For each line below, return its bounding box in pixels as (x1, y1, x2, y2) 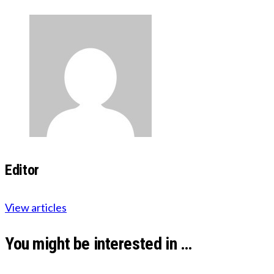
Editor (5, 161, 39, 179)
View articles (5, 200, 67, 214)
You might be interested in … (5, 233, 192, 254)
